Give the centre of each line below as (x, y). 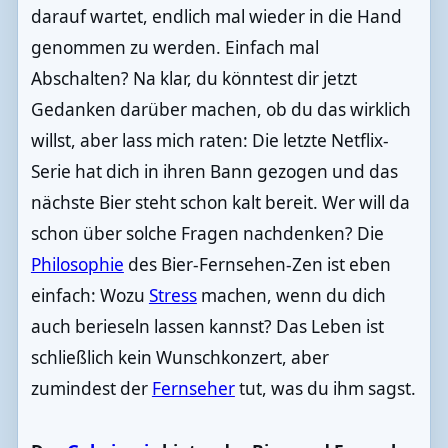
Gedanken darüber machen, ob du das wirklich (220, 110)
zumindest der (91, 389)
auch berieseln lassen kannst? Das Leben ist (207, 327)
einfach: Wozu (89, 296)
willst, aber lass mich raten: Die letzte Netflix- (209, 141)
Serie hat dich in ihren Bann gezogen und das (214, 172)
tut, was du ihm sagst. (325, 389)
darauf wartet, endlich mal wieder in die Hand (216, 17)
